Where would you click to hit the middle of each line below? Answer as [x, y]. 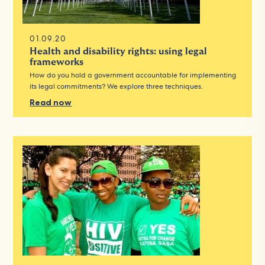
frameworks [57, 62]
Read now [51, 102]
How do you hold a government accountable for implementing [133, 75]
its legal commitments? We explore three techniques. [117, 86]
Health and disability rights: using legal [119, 51]
